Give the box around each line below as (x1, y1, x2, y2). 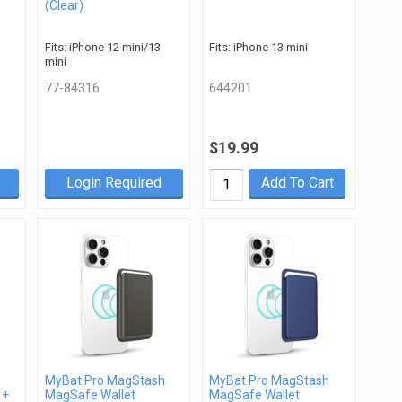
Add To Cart (260, 173, 334, 191)
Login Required (66, 173, 162, 191)
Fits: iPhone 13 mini (209, 39, 309, 54)
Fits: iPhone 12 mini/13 (44, 39, 161, 54)
